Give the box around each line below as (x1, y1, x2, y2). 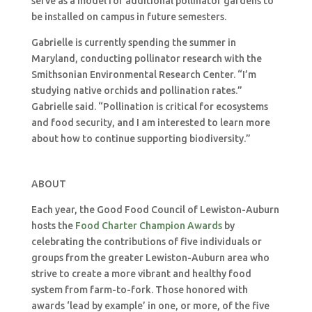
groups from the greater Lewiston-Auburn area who (31, 252, 270, 263)
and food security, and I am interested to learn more (31, 117, 270, 128)
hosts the (31, 220, 75, 231)
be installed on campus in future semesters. (31, 11, 226, 22)
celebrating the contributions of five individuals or (31, 236, 262, 247)
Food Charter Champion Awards (75, 220, 222, 231)
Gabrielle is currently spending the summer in (31, 37, 236, 48)
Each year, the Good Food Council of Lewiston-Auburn (31, 204, 279, 215)
